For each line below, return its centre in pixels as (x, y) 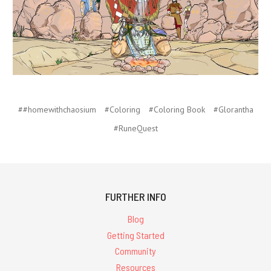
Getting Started (135, 235)
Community (135, 251)
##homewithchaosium (57, 109)
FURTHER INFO (135, 196)
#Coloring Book (177, 109)
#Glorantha (233, 109)
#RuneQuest (135, 128)
